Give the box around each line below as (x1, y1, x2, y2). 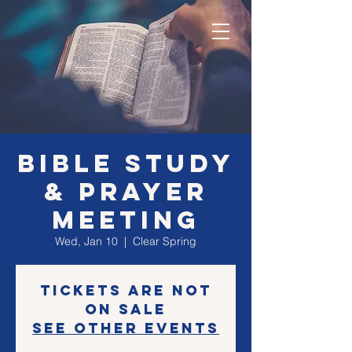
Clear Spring (133, 234, 196, 248)
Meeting (51, 204, 200, 236)
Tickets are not (39, 281, 212, 299)
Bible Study (16, 148, 235, 179)
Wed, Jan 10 (55, 234, 118, 248)
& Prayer (43, 176, 208, 207)
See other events (32, 319, 219, 337)
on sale (85, 300, 167, 318)
